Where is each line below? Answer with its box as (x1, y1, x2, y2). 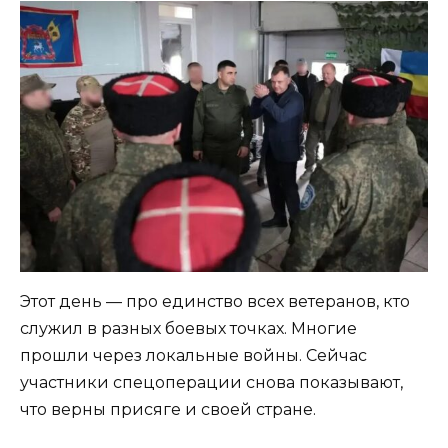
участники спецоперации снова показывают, (20, 373, 403, 393)
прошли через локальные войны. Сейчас (20, 346, 367, 366)
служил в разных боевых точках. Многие (20, 319, 357, 339)
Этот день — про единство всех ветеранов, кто (20, 292, 410, 312)
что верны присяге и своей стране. (20, 400, 316, 420)
